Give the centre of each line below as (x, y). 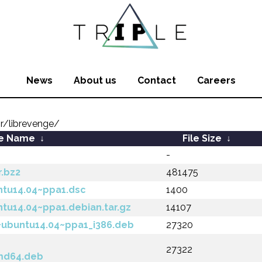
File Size (202, 138)
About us (95, 80)
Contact (157, 80)
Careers (216, 80)
